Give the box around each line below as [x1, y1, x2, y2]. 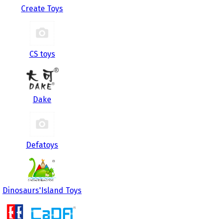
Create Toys [21, 4, 63, 13]
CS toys [29, 49, 55, 59]
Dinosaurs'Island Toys [2, 186, 82, 195]
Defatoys [26, 140, 58, 150]
